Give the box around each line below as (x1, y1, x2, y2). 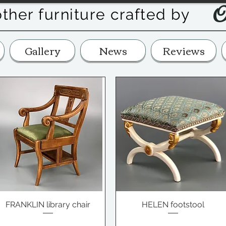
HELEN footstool (141, 199, 204, 209)
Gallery (25, 41, 60, 60)
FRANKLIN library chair (5, 199, 90, 209)
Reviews (162, 41, 205, 60)
